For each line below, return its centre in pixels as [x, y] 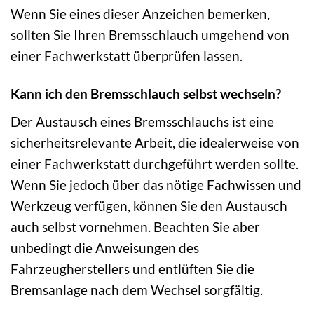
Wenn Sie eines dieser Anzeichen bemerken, [140, 13]
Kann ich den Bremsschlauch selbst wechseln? [146, 94]
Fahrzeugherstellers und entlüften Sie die [132, 269]
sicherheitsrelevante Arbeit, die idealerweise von [155, 143]
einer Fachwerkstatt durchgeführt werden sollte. [155, 164]
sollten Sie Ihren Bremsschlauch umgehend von [150, 34]
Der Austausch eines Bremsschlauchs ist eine [142, 122]
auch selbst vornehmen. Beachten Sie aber [135, 227]
